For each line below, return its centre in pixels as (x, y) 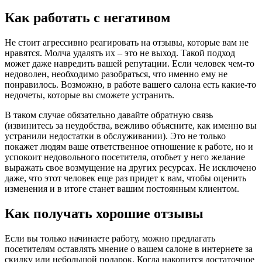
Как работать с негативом (87, 18)
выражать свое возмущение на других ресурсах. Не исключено (130, 168)
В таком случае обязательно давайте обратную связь (109, 115)
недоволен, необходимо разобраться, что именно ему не (116, 74)
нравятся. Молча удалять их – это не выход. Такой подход (120, 53)
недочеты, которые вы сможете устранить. (89, 95)
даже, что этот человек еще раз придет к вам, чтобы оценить (125, 178)
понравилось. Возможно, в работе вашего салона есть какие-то (130, 85)
